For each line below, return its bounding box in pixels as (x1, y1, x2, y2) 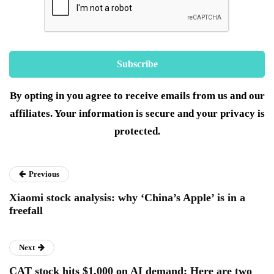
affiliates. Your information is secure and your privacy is (9, 108, 265, 120)
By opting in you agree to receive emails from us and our (9, 90, 265, 102)
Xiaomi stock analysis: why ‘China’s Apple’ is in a (9, 191, 245, 204)
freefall (9, 204, 43, 217)
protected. (114, 125, 160, 138)
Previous (29, 169, 59, 179)
